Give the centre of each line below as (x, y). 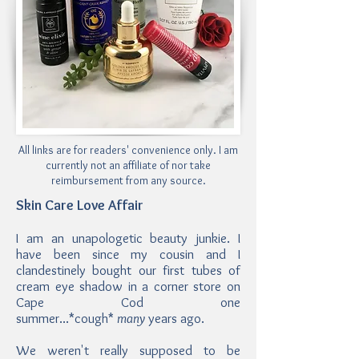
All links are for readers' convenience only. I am (128, 150)
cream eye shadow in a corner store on (128, 286)
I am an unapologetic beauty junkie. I (128, 238)
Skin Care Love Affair (80, 205)
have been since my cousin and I (128, 254)
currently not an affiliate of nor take (128, 165)
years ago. (176, 318)
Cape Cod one (128, 302)
